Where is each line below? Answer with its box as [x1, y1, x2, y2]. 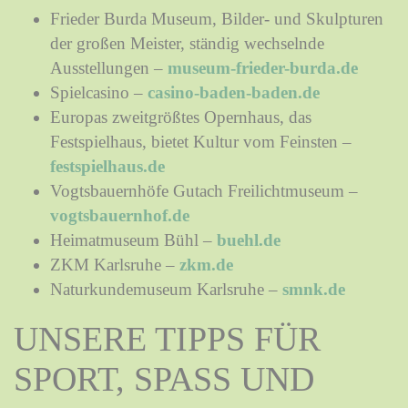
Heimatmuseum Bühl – [50, 229, 217, 250]
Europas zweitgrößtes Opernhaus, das [50, 107, 311, 127]
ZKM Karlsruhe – [50, 254, 179, 274]
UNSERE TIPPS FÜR [14, 320, 321, 359]
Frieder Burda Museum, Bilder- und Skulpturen [50, 8, 383, 28]
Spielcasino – [50, 82, 148, 102]
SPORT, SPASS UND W [14, 360, 314, 399]
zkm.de [179, 254, 233, 274]
